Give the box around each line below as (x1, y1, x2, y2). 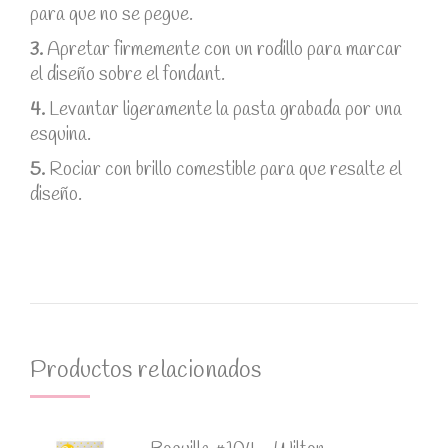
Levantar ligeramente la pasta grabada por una (45, 97, 402, 123)
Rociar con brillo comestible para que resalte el (45, 157, 402, 183)
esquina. (30, 122, 91, 148)
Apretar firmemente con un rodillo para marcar (43, 37, 402, 63)
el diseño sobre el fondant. (30, 62, 225, 88)
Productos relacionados (30, 355, 261, 387)
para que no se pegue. (30, 2, 193, 28)
